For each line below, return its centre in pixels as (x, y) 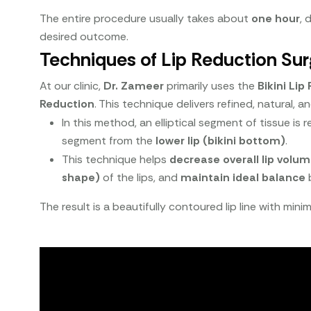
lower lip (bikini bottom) (221, 140)
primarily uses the (211, 85)
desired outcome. (84, 36)
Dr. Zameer (134, 85)
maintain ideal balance (243, 177)
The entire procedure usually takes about (146, 18)
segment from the (109, 140)
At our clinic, (72, 85)
